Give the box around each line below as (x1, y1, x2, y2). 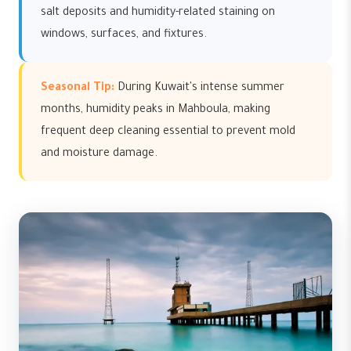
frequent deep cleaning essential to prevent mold (41, 126, 295, 139)
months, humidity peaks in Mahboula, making (41, 104, 270, 117)
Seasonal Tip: (41, 82, 114, 95)
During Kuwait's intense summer (114, 82, 284, 95)
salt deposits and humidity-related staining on (41, 7, 275, 20)
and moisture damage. (41, 148, 157, 161)
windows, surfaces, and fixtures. (41, 29, 207, 42)
